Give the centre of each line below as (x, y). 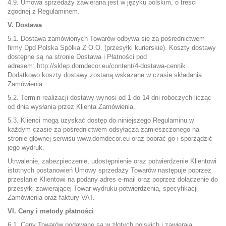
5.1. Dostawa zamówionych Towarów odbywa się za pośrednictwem (106, 39)
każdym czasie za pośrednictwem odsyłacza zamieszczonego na (103, 129)
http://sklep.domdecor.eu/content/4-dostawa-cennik (111, 66)
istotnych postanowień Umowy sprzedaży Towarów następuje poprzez (109, 170)
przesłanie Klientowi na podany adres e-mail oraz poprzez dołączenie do (113, 179)
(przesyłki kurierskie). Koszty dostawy (159, 48)
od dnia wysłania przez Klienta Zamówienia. (71, 107)
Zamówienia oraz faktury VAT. (51, 197)
